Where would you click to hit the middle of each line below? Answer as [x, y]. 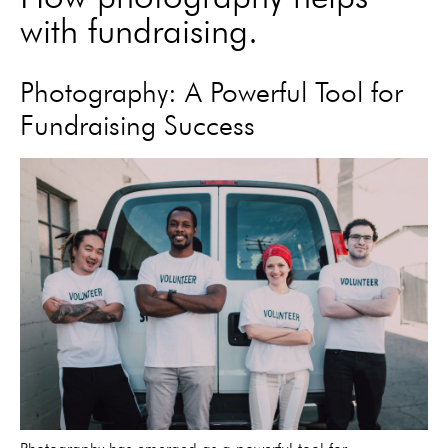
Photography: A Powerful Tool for [211, 92]
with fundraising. [139, 30]
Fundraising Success [137, 125]
